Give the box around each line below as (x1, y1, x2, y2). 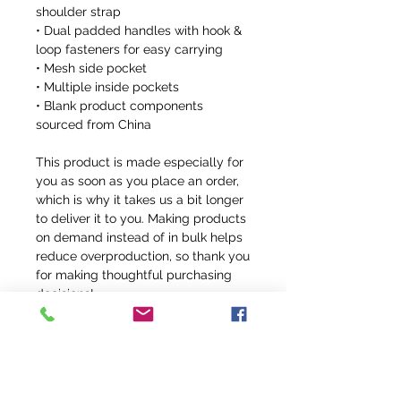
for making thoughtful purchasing (36, 268, 232, 283)
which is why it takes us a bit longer (36, 192, 243, 208)
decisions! (36, 286, 94, 302)
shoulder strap (36, 4, 121, 20)
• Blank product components (36, 98, 203, 114)
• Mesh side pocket (36, 61, 147, 76)
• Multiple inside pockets (36, 80, 179, 95)
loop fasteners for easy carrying (36, 42, 223, 57)
